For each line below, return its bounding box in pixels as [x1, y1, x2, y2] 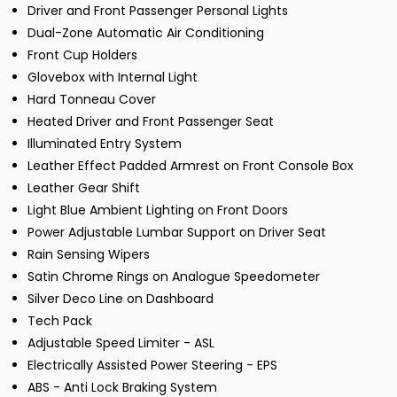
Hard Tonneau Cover [27, 90, 156, 109]
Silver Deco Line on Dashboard [27, 290, 214, 308]
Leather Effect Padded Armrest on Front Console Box [27, 157, 354, 175]
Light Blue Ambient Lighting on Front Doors [27, 201, 288, 220]
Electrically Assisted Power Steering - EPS [27, 356, 277, 375]
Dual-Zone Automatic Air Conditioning [27, 24, 264, 43]
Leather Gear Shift [27, 179, 140, 198]
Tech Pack [27, 312, 92, 331]
